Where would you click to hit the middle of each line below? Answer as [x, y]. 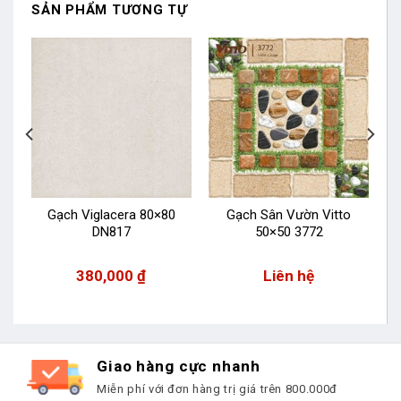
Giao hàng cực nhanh [179, 367]
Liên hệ [289, 276]
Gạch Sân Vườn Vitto [289, 215]
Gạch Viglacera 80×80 [111, 215]
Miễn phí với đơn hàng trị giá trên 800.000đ [217, 389]
